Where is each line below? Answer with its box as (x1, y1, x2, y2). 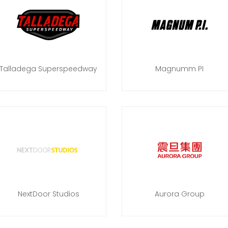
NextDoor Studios (17, 189, 79, 199)
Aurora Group (154, 189, 205, 199)
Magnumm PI (155, 64, 204, 74)
